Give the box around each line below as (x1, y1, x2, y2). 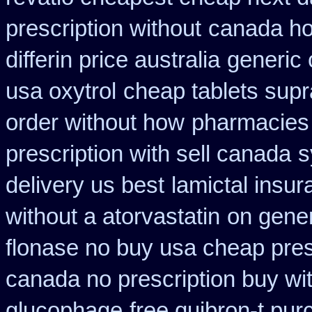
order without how (6, 110, 185, 135)
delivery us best (6, 173, 164, 198)
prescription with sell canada (6, 141, 291, 166)
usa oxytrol (6, 79, 116, 104)
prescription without (6, 16, 201, 41)
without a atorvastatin (6, 204, 220, 229)
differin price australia (6, 47, 220, 72)
